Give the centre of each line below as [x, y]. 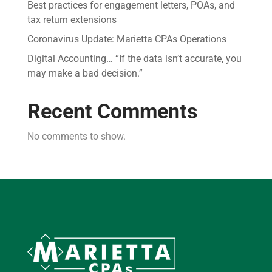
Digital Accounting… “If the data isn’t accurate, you [134, 58]
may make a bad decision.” [85, 73]
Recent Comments [112, 111]
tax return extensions [72, 19]
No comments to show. [76, 136]
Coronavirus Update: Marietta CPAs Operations [127, 39]
